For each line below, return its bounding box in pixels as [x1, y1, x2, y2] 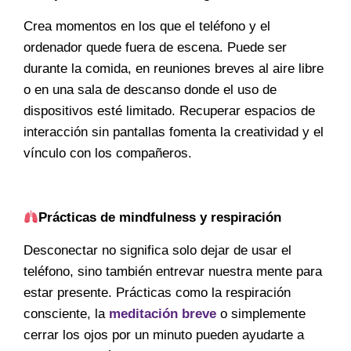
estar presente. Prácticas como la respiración [24, 284, 291, 300]
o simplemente [216, 306, 306, 321]
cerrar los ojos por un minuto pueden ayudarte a [24, 327, 304, 342]
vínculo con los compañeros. [24, 145, 192, 161]
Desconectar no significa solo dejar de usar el [24, 242, 291, 258]
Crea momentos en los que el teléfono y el [24, 18, 270, 34]
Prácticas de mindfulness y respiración [38, 210, 282, 226]
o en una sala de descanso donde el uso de [24, 81, 277, 97]
